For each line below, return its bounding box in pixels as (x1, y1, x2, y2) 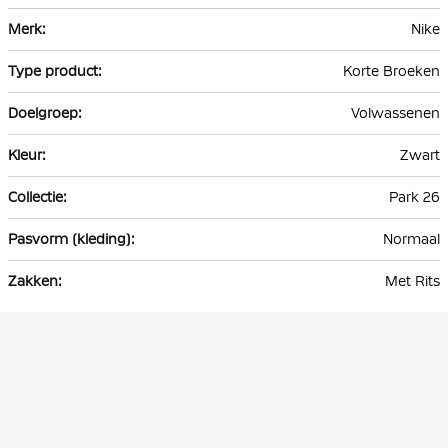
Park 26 (389, 189, 440, 206)
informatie (7, 31, 75, 48)
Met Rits (385, 273, 440, 290)
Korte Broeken (343, 63, 440, 80)
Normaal (383, 231, 440, 248)
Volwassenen (351, 105, 440, 122)
